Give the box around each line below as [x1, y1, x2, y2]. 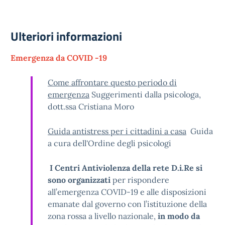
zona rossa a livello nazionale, [48, 211, 158, 221]
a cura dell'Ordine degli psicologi [48, 138, 171, 148]
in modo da [158, 211, 200, 221]
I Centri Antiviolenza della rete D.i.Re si [50, 163, 202, 173]
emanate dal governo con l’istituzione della [48, 199, 207, 209]
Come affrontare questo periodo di [48, 77, 177, 87]
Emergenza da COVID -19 [11, 53, 107, 63]
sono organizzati [48, 175, 110, 185]
